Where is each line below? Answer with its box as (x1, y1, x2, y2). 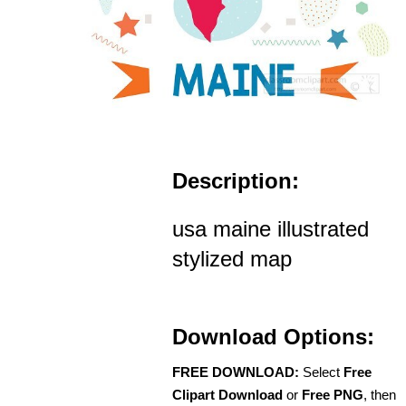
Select (299, 363, 343, 380)
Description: (172, 168, 299, 193)
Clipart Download (172, 386, 283, 402)
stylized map (172, 246, 292, 271)
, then (363, 386, 396, 402)
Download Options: (172, 324, 374, 349)
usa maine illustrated (172, 216, 369, 241)
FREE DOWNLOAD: (172, 363, 299, 380)
